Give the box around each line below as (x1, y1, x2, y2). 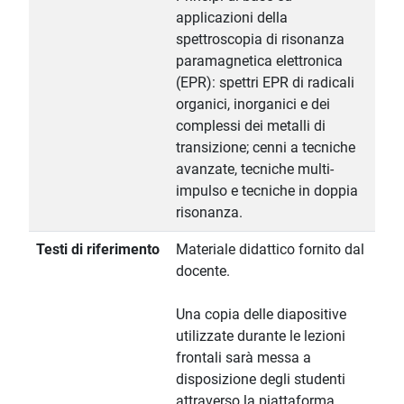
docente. (176, 262, 230, 280)
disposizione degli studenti (176, 371, 345, 389)
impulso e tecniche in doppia (176, 182, 358, 200)
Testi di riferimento (36, 241, 160, 259)
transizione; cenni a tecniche (176, 139, 355, 157)
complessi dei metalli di (176, 117, 326, 135)
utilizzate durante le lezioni (176, 327, 345, 345)
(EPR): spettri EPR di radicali (176, 74, 354, 92)
